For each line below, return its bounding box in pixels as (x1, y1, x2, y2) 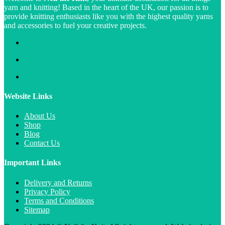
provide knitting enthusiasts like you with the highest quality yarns (4, 12, 213, 21)
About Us (24, 111, 55, 121)
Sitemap (24, 205, 50, 214)
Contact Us (24, 139, 60, 148)
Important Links (4, 158, 61, 167)
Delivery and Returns (24, 178, 92, 187)
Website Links (4, 91, 52, 100)
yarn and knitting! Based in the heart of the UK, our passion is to (4, 3, 208, 12)
